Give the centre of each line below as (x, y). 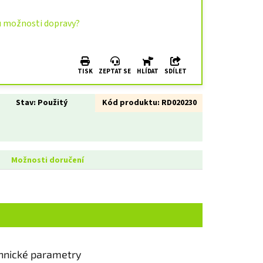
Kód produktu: (131, 103)
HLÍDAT (148, 72)
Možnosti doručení (48, 161)
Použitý (51, 103)
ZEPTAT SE (115, 72)
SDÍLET (176, 72)
